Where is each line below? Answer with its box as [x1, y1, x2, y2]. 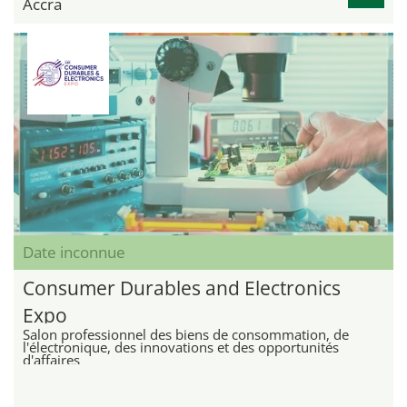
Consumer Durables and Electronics [23, 275, 341, 302]
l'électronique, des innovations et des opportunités [23, 338, 339, 357]
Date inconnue [23, 242, 125, 263]
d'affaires [23, 351, 80, 370]
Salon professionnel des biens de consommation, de [23, 325, 349, 344]
